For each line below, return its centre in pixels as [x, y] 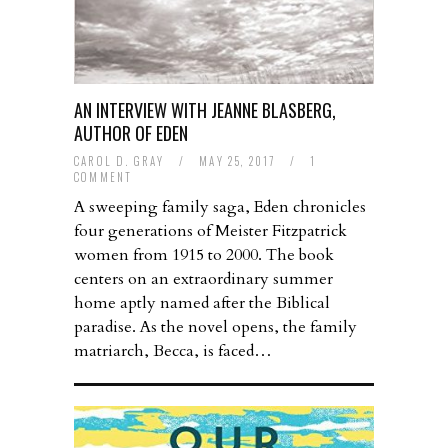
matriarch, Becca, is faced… [173, 351]
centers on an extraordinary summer [203, 279]
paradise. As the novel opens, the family [215, 327]
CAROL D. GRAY [119, 161]
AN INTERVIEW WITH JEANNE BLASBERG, [205, 110]
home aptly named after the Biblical [202, 303]
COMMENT [103, 177]
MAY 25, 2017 [239, 161]
